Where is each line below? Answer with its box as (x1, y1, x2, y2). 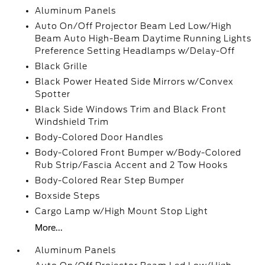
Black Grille (35, 62, 88, 71)
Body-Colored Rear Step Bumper (35, 176, 185, 185)
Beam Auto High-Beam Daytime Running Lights (35, 34, 252, 43)
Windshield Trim (35, 117, 109, 127)
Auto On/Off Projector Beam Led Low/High (35, 21, 232, 31)
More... (35, 223, 63, 232)
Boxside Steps (35, 191, 101, 201)
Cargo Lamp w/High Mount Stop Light (35, 206, 209, 216)
